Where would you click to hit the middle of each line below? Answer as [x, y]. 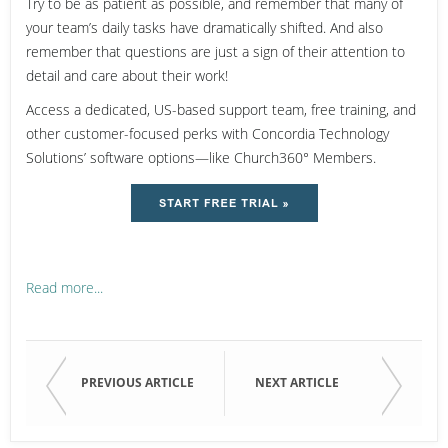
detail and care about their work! [127, 75]
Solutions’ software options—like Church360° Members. [201, 157]
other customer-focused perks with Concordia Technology [207, 133]
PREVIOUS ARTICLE [137, 382]
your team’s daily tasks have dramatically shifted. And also [204, 27]
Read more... [64, 287]
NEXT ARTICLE [297, 382]
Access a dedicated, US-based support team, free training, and [221, 109]
